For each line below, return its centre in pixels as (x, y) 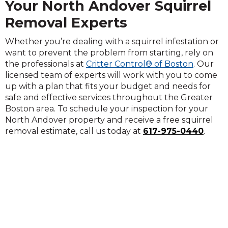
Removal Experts (66, 23)
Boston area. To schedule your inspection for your (107, 109)
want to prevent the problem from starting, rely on (109, 53)
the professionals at (46, 64)
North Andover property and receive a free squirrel (109, 120)
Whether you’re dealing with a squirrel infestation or (112, 41)
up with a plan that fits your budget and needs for (108, 86)
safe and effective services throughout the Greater (109, 97)
